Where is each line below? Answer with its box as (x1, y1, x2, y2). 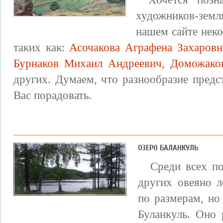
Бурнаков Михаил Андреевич (13, 57, 162, 70)
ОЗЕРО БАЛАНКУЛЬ (138, 143, 198, 152)
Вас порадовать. (13, 89, 92, 102)
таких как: (13, 41, 70, 54)
